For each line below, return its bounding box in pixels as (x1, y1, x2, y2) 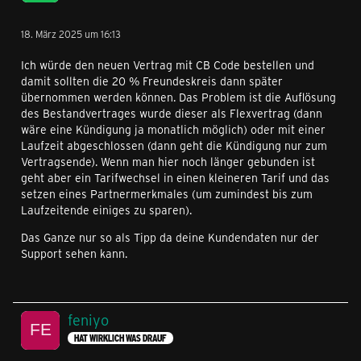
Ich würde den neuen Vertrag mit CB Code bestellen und (21, 57, 314, 73)
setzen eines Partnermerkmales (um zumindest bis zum (21, 186, 313, 201)
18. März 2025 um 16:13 (21, 27, 121, 40)
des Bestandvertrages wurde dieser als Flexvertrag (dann (21, 106, 322, 121)
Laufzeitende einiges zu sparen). (21, 202, 192, 218)
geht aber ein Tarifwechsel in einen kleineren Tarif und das (21, 170, 330, 185)
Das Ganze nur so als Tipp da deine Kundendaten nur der (21, 230, 319, 245)
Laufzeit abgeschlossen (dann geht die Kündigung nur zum (21, 138, 327, 153)
